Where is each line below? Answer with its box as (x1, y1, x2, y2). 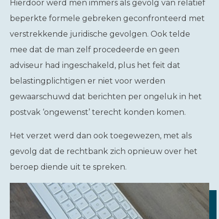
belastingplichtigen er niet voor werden (10, 76, 165, 86)
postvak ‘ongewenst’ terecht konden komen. (10, 108, 188, 117)
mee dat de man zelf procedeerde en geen (10, 45, 179, 54)
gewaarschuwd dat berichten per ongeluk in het (10, 92, 202, 101)
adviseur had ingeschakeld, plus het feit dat (10, 61, 180, 70)
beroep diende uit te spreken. (10, 162, 127, 172)
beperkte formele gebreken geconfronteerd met (10, 14, 205, 23)
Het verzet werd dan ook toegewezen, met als (10, 131, 192, 140)
